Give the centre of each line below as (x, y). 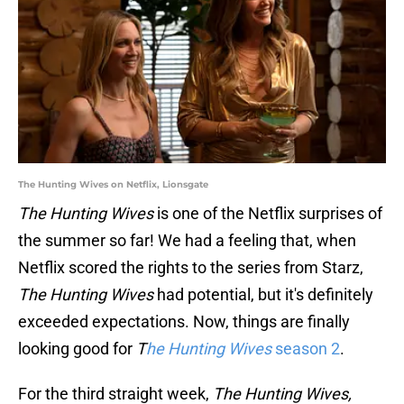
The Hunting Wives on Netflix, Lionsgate (113, 185)
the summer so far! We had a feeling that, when (187, 241)
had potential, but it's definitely (263, 295)
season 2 (306, 349)
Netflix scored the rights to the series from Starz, (191, 268)
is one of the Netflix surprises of (270, 214)
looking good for (77, 349)
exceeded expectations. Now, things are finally (184, 322)
